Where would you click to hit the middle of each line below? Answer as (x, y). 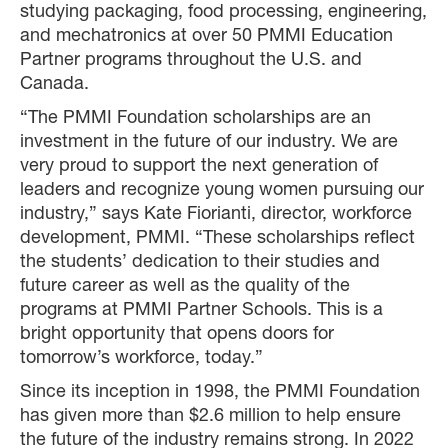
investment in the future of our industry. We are (209, 143)
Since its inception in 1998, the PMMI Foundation (220, 393)
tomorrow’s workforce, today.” (141, 359)
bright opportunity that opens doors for (177, 335)
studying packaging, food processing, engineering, (223, 13)
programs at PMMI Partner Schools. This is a (201, 311)
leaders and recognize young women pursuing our (222, 191)
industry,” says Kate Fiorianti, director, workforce (216, 215)
